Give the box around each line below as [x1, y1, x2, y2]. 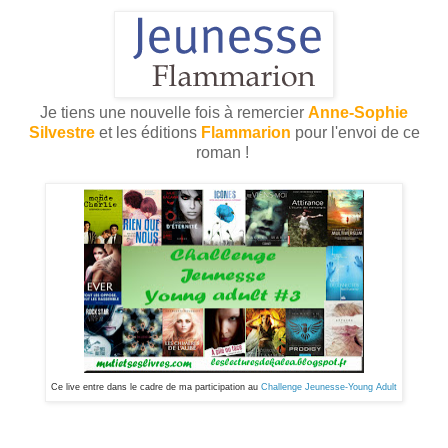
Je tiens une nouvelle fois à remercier [40, 103, 308, 121]
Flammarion [200, 123, 291, 141]
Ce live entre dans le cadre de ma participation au [51, 381, 261, 392]
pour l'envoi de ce [290, 123, 420, 141]
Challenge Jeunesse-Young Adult [261, 381, 397, 392]
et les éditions [94, 123, 201, 141]
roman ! [195, 143, 253, 161]
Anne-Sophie [308, 103, 408, 121]
